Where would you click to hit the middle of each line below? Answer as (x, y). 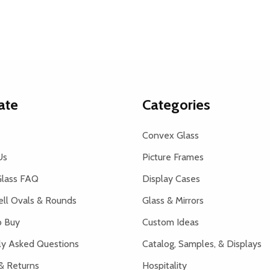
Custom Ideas (171, 222)
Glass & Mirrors (173, 200)
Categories (176, 105)
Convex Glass (171, 135)
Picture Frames (173, 157)
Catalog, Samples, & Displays (202, 244)
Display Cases (171, 179)
